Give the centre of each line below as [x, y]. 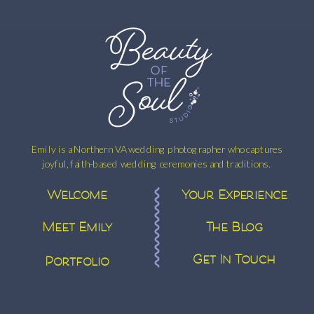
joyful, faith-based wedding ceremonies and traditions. [157, 163]
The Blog [234, 229]
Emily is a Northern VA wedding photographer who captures [157, 149]
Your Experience [235, 197]
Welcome [77, 197]
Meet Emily [77, 229]
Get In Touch [234, 261]
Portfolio [77, 263]
